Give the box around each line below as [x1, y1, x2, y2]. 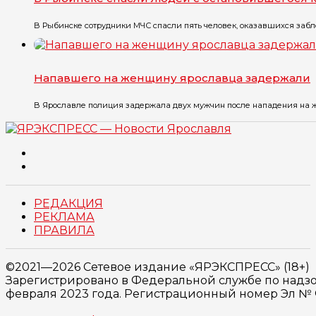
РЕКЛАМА [34, 210, 95, 224]
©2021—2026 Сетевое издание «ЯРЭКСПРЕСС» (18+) [6, 260, 310, 274]
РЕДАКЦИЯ [34, 197, 103, 211]
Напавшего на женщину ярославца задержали [34, 71, 310, 85]
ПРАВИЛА [34, 224, 95, 238]
